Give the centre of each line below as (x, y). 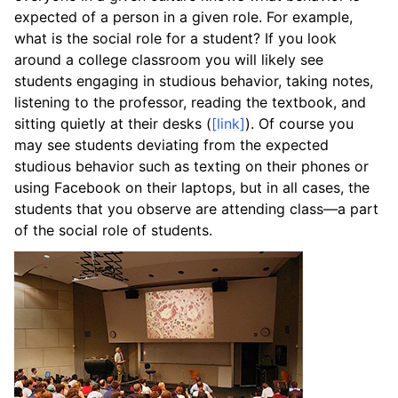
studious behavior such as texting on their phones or (191, 166)
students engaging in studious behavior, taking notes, (194, 80)
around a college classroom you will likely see (169, 59)
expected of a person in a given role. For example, (183, 16)
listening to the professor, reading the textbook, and (190, 102)
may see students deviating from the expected (171, 144)
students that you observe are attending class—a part (196, 208)
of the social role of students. (113, 230)
